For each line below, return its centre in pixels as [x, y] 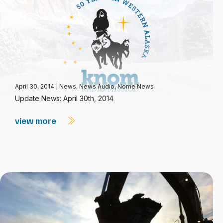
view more [37, 120]
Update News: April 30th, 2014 [64, 98]
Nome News [136, 86]
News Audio [97, 86]
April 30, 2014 [35, 86]
